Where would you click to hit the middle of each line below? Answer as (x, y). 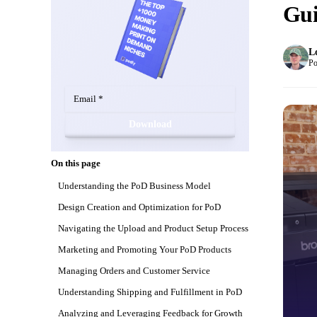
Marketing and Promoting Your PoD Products (145, 250)
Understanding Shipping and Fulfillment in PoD (150, 292)
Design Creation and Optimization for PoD (139, 207)
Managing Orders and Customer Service (134, 271)
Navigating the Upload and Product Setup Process (153, 229)
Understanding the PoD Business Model (134, 186)
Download (150, 125)
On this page (76, 163)
